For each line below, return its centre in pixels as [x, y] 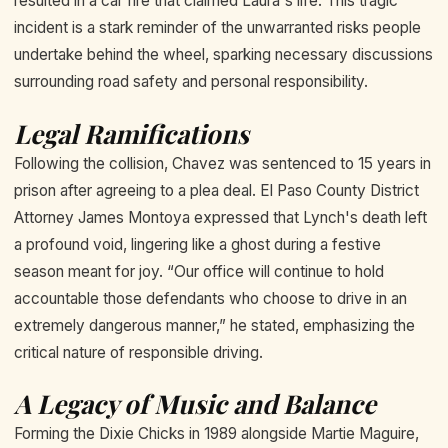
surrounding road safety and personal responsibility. [191, 82]
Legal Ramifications [131, 133]
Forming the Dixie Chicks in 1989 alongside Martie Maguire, [216, 434]
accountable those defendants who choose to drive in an [210, 298]
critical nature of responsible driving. [138, 352]
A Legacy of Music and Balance [195, 404]
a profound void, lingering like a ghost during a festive [197, 244]
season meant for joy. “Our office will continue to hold [199, 271]
